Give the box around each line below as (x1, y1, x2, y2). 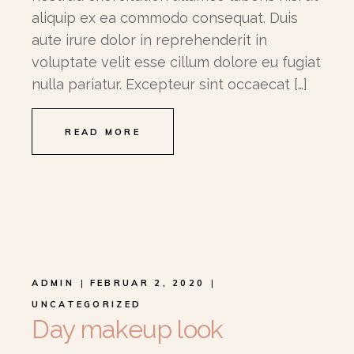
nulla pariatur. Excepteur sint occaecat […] (32, 75, 308, 92)
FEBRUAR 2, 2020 (89, 277, 205, 288)
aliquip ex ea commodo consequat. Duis (32, 9, 299, 26)
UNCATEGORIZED (32, 298, 142, 310)
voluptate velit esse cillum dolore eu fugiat (32, 53, 322, 70)
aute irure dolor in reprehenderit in (32, 31, 268, 48)
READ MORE (65, 126, 141, 137)
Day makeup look (32, 314, 224, 344)
